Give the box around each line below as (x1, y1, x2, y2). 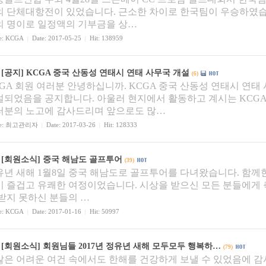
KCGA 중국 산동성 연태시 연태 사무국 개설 (26, 68, 189, 77)
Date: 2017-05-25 (28, 35, 85, 42)
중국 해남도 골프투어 (43, 155, 122, 164)
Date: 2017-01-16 (28, 208, 85, 215)
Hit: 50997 (86, 208, 119, 215)
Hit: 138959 (86, 35, 123, 42)
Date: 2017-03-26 (43, 122, 99, 128)
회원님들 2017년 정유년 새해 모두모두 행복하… (43, 242, 221, 251)
